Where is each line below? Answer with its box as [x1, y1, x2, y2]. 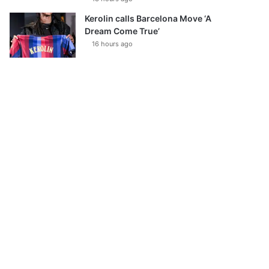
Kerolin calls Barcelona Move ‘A [85, 13, 212, 23]
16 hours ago [92, 40, 133, 48]
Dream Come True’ [85, 26, 160, 36]
